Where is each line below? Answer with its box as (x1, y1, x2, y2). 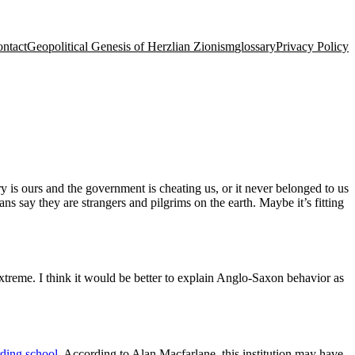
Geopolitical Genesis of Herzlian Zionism (27, 40, 235, 53)
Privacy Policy (276, 40, 349, 53)
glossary (235, 40, 276, 53)
